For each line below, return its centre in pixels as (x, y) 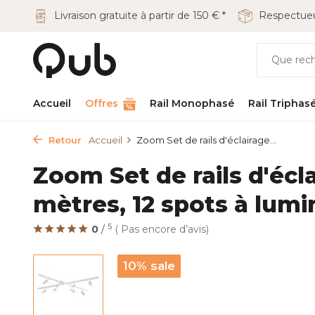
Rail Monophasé (192, 103)
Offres (103, 103)
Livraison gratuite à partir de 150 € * (139, 15)
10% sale (149, 266)
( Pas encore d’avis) (160, 229)
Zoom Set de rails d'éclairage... (206, 140)
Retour (64, 140)
